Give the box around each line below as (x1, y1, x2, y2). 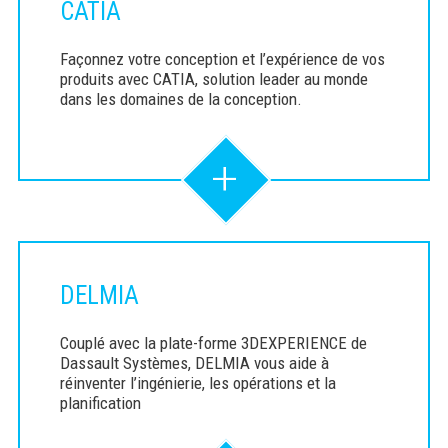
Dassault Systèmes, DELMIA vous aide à (59, 353, 329, 374)
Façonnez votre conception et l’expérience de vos (59, 49, 385, 70)
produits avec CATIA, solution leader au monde (59, 69, 368, 90)
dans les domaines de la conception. (59, 89, 302, 110)
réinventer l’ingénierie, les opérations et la (59, 373, 336, 394)
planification (59, 393, 145, 414)
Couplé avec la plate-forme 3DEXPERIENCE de (59, 333, 367, 354)
